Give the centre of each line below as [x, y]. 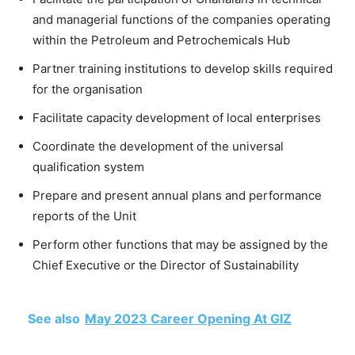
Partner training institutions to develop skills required [183, 69]
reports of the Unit [84, 216]
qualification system [88, 167]
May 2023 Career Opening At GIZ [188, 319]
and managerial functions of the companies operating [181, 19]
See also [54, 319]
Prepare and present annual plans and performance [177, 195]
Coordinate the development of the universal [158, 146]
